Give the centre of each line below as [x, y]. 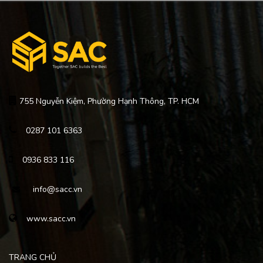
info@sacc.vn [58, 190]
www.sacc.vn [51, 219]
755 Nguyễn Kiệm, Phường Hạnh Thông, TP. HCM [108, 102]
